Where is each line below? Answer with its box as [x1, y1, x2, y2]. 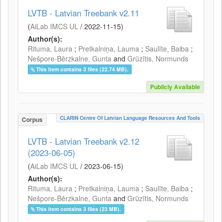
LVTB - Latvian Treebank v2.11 [28, 7, 139, 19]
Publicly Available [150, 82, 200, 91]
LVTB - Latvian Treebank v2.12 [28, 135, 139, 147]
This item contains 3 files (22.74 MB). [36, 65, 129, 73]
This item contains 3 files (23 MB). [36, 205, 121, 213]
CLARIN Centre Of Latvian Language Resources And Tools [60, 114, 200, 121]
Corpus [22, 115, 43, 124]
